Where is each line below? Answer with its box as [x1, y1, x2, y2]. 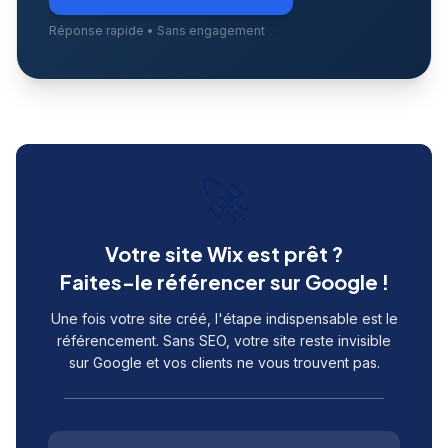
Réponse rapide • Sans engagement [49, 23, 265, 38]
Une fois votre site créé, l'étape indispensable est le [50, 310, 398, 327]
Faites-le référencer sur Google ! [59, 269, 389, 294]
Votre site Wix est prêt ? [105, 241, 343, 266]
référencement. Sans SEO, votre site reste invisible [57, 332, 391, 349]
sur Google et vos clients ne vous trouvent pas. [68, 354, 380, 371]
